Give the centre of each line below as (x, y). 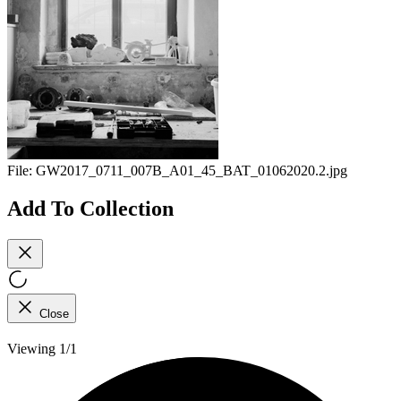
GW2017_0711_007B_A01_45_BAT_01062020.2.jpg (192, 171)
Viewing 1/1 (42, 348)
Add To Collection (90, 208)
